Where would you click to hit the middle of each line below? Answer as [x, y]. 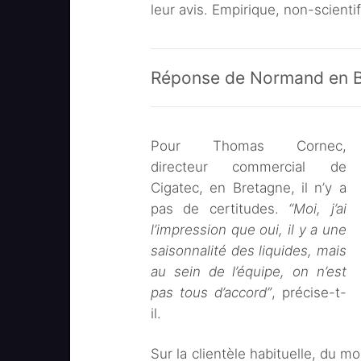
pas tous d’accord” [211, 293]
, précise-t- [309, 293]
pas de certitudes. [220, 209]
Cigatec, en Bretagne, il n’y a [249, 188]
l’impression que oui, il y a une [249, 230]
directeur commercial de [249, 167]
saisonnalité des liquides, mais [249, 251]
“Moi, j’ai [317, 209]
